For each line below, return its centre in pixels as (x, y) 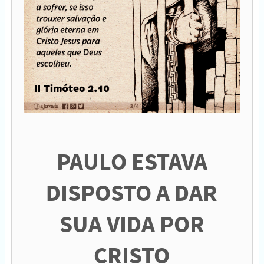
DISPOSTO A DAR (132, 193)
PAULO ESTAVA (132, 162)
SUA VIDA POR (132, 225)
